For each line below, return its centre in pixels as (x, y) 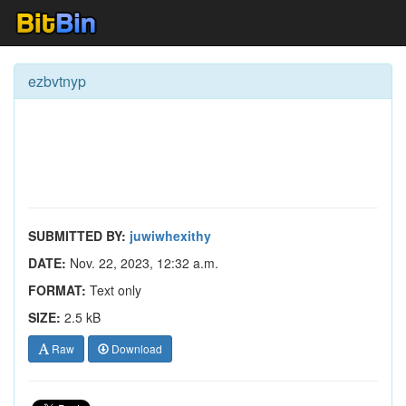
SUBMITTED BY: (77, 236)
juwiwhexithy (170, 236)
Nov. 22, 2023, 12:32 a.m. (142, 263)
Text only (114, 290)
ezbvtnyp (57, 81)
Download (135, 348)
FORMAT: (57, 290)
